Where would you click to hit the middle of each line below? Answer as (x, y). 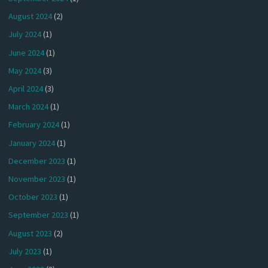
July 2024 (25, 34)
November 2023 (37, 179)
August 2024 (31, 16)
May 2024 (25, 70)
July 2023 (25, 251)
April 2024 (26, 89)
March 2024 (29, 107)
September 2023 (39, 215)
